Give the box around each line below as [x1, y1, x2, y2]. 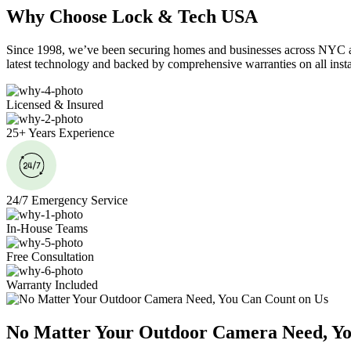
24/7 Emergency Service [6, 194, 128, 208]
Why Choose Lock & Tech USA [6, 6, 258, 27]
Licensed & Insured [6, 98, 103, 112]
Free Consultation [6, 250, 94, 264]
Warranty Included [6, 278, 98, 292]
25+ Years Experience [6, 126, 114, 140]
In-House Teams [6, 222, 88, 236]
